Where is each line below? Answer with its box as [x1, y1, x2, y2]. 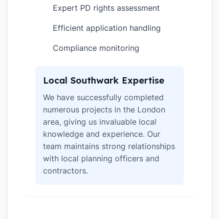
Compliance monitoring [53, 43, 139, 53]
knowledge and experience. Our [43, 129, 160, 139]
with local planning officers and [43, 153, 159, 163]
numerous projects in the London [43, 105, 165, 114]
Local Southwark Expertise [43, 75, 164, 86]
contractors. [43, 166, 88, 175]
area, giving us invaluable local [43, 117, 156, 127]
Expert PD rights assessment [53, 3, 160, 13]
